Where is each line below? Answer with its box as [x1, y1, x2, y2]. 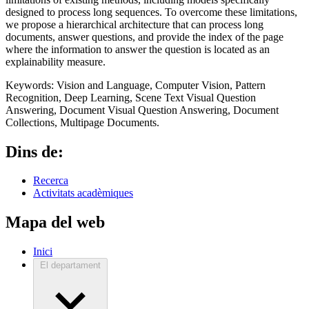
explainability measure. [6, 55, 106, 68]
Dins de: [6, 142, 63, 161]
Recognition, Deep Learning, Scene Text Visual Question [6, 91, 256, 103]
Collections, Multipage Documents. [6, 116, 159, 128]
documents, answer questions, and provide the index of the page [6, 30, 283, 43]
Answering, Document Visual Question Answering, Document [6, 103, 279, 116]
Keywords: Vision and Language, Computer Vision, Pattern [6, 79, 266, 91]
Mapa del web [6, 213, 105, 232]
